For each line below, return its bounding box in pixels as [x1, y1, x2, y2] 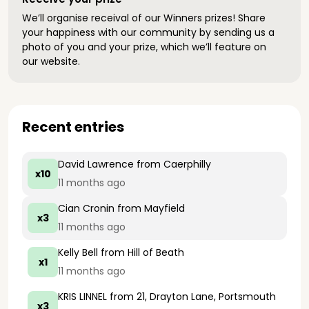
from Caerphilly [134, 157, 211, 171]
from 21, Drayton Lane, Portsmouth [107, 290, 276, 303]
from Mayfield [114, 201, 185, 215]
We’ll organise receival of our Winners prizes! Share [22, 11, 266, 25]
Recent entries [22, 117, 124, 137]
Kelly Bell [58, 246, 98, 259]
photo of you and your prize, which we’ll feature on [22, 40, 266, 54]
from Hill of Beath [98, 246, 184, 259]
